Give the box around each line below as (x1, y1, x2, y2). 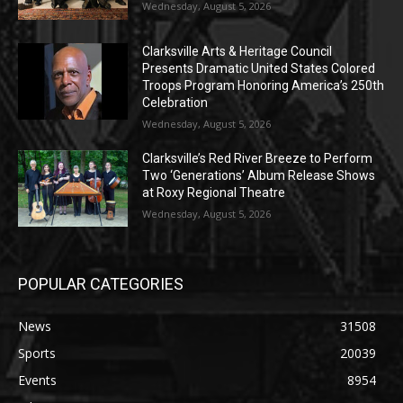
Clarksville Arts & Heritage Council (142, 43, 333, 58)
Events (18, 372, 57, 390)
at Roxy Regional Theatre (142, 184, 286, 200)
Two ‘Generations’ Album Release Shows (142, 167, 376, 183)
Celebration (142, 94, 209, 110)
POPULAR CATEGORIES (18, 274, 184, 294)
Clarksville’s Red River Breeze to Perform (142, 150, 373, 166)
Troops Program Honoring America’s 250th (142, 77, 385, 93)
